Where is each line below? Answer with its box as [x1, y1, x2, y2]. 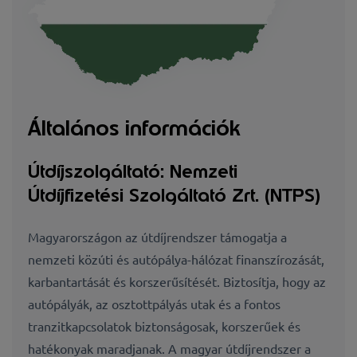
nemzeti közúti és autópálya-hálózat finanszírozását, [28, 250, 324, 267]
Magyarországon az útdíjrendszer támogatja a [28, 228, 287, 245]
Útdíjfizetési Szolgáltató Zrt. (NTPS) [28, 183, 320, 208]
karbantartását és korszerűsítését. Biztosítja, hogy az [28, 273, 326, 289]
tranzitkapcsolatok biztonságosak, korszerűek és [28, 317, 300, 334]
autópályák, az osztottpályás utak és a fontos [28, 295, 280, 312]
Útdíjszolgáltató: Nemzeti [28, 159, 237, 184]
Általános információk [28, 113, 240, 142]
